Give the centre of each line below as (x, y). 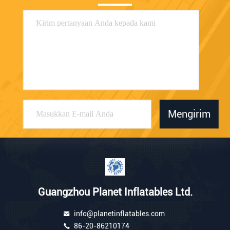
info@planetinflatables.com (120, 214)
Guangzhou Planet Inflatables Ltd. (115, 192)
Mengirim (189, 114)
